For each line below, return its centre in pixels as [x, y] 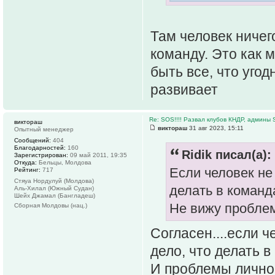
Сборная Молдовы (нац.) [51, 205]
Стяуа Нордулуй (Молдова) [54, 180]
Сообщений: [33, 140]
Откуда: [25, 162]
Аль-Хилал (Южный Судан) [54, 188]
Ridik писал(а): [227, 154]
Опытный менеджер [44, 129]
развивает [184, 89]
